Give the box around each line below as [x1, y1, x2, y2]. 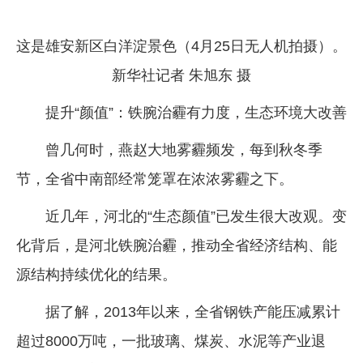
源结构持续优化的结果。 [16, 266, 177, 283]
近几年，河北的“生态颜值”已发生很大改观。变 [45, 207, 347, 224]
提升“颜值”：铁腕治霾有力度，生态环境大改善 [45, 104, 347, 121]
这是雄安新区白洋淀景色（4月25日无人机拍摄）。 [16, 37, 347, 54]
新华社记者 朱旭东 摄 [112, 66, 251, 83]
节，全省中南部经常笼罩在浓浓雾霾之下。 [16, 170, 293, 187]
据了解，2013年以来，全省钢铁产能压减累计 [45, 303, 340, 320]
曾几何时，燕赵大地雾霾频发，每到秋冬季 [45, 141, 322, 158]
